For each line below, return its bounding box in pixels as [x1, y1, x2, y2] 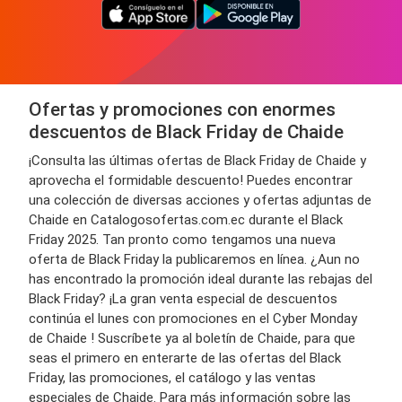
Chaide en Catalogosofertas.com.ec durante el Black [29, 212, 343, 228]
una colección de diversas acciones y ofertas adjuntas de [29, 192, 371, 208]
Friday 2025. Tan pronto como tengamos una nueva [29, 232, 336, 248]
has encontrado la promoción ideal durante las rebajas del [29, 271, 372, 287]
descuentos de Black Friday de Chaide [29, 121, 344, 143]
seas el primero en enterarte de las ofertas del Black [29, 350, 341, 366]
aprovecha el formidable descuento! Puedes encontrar [29, 172, 353, 188]
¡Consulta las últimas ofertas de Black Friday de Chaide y [29, 153, 366, 169]
